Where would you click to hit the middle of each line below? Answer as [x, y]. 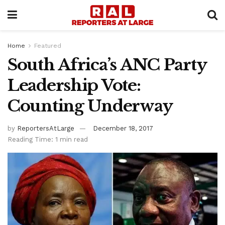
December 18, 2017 [123, 128]
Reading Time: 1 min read [48, 139]
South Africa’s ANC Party [107, 65]
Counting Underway [90, 106]
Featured [48, 46]
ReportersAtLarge [46, 128]
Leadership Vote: [74, 85]
